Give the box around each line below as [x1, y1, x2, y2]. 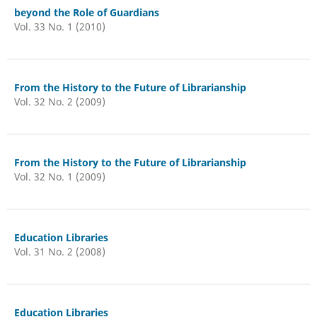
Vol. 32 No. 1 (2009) [13, 169, 105, 183]
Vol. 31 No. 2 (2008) [13, 244, 105, 258]
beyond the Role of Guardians [13, 5, 159, 19]
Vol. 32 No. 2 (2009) [13, 94, 105, 108]
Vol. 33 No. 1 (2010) [13, 19, 105, 33]
